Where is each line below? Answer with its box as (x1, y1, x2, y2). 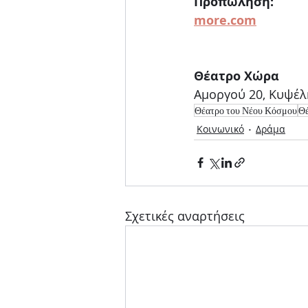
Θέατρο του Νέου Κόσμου (195, 103, 297, 117)
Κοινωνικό (197, 122, 244, 136)
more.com (194, 11, 256, 29)
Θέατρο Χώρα (194, 67, 279, 85)
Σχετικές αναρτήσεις (125, 207, 245, 224)
